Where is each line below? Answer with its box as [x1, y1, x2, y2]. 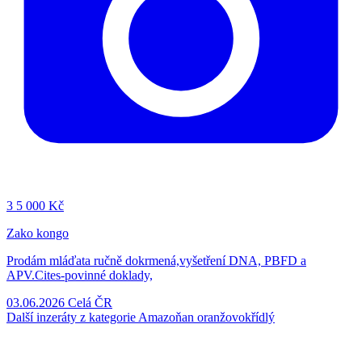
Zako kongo [6, 225, 69, 240]
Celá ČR [68, 295, 112, 309]
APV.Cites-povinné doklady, [6, 267, 153, 282]
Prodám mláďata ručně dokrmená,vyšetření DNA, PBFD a [6, 253, 306, 267]
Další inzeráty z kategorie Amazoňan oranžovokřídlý [6, 309, 275, 324]
